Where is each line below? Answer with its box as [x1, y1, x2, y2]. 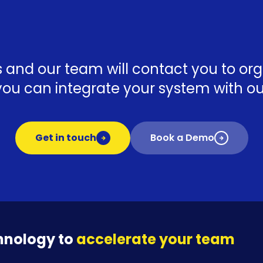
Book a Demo [150, 130, 214, 144]
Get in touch [35, 130, 96, 144]
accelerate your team [76, 229, 235, 249]
